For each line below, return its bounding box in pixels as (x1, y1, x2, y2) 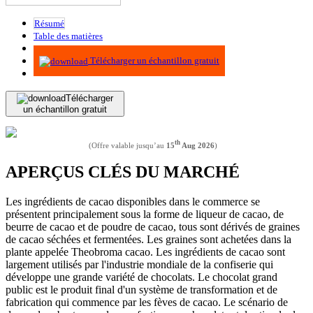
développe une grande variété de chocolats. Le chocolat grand (6, 271, 277, 284)
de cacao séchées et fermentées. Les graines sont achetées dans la (6, 233, 291, 246)
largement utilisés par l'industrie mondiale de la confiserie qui (6, 259, 273, 271)
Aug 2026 (180, 140, 214, 150)
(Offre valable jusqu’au (89, 140, 166, 150)
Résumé (34, 17, 64, 29)
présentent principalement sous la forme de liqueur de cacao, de (6, 208, 284, 221)
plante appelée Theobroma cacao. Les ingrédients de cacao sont (6, 246, 285, 259)
